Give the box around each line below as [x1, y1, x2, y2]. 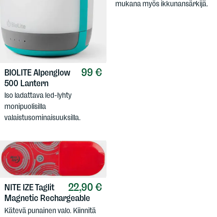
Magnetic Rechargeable [4, 193, 90, 204]
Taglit [35, 182, 54, 193]
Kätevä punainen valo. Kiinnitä [4, 205, 96, 215]
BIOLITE [4, 67, 33, 78]
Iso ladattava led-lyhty [4, 90, 72, 100]
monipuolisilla [4, 101, 46, 111]
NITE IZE [4, 182, 35, 193]
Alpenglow [33, 67, 70, 78]
